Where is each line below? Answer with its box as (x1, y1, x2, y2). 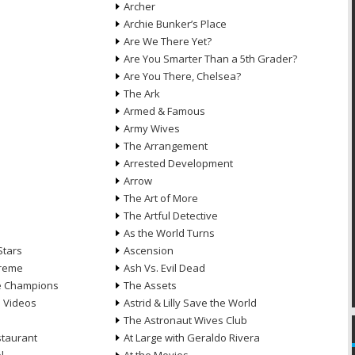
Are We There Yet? (123, 34, 212, 48)
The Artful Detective (123, 208, 218, 223)
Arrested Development (123, 156, 233, 170)
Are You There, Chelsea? (123, 69, 241, 83)
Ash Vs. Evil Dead (123, 261, 205, 275)
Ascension (123, 243, 174, 258)
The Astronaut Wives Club (123, 313, 247, 327)
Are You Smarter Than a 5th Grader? (123, 52, 297, 66)
